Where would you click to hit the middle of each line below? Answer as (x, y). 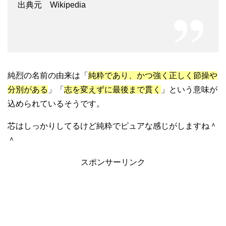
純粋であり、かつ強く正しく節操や (153, 75)
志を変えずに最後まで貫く (112, 89)
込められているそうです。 (56, 103)
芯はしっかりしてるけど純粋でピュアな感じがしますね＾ (112, 126)
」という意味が (189, 89)
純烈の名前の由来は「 (48, 75)
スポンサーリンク (113, 162)
